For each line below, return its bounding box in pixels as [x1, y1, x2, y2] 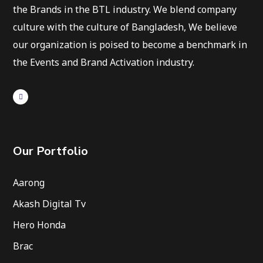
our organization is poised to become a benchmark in [13, 38, 248, 52]
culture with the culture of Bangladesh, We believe [13, 21, 238, 34]
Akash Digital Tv [13, 197, 86, 211]
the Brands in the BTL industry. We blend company [13, 3, 237, 16]
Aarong [13, 176, 45, 190]
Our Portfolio [13, 143, 89, 160]
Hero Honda [13, 218, 66, 232]
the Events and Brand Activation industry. [13, 56, 195, 69]
